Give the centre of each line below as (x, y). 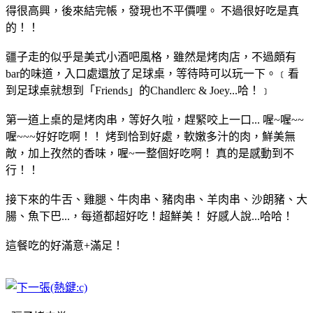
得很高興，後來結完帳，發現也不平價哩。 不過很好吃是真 (152, 10)
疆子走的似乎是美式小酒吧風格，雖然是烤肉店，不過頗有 (151, 57)
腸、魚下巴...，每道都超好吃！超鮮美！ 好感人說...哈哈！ (150, 216)
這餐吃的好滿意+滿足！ (65, 245)
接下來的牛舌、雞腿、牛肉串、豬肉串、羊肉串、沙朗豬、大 (156, 199)
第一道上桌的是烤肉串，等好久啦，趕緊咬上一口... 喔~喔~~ (155, 119)
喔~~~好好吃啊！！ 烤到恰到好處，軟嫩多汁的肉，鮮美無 (151, 136)
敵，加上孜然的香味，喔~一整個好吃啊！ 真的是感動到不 (150, 153)
